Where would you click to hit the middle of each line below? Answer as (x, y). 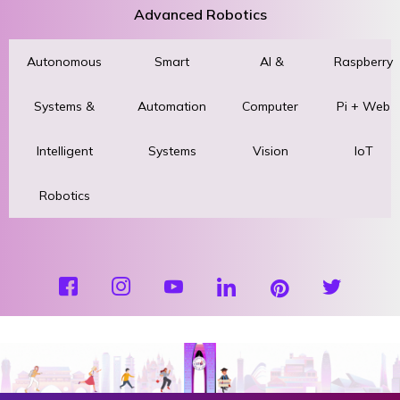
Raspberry (363, 61)
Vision (270, 150)
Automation (172, 106)
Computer (270, 106)
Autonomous (64, 61)
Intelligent (64, 150)
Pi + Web (363, 106)
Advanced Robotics (200, 14)
